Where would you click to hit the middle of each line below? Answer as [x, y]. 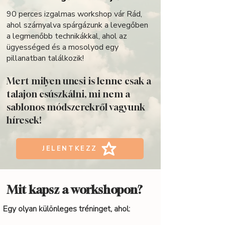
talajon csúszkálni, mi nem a [68, 94]
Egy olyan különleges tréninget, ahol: [67, 209]
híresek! [24, 120]
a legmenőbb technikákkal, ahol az [67, 36]
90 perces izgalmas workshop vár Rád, [74, 14]
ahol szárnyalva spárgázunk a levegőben [77, 25]
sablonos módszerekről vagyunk [76, 107]
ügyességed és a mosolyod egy [63, 47]
